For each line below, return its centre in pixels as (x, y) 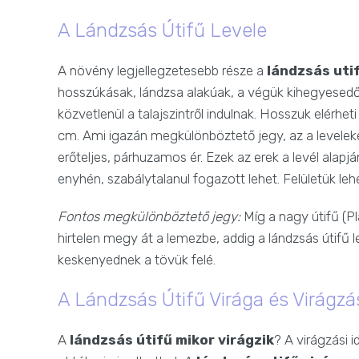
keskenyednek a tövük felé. (137, 260)
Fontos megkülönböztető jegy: (149, 217)
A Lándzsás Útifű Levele (162, 31)
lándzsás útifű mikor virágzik (172, 340)
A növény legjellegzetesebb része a (162, 71)
